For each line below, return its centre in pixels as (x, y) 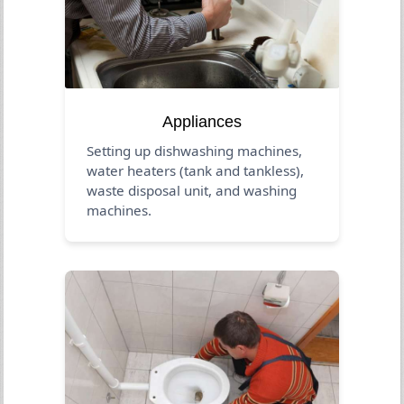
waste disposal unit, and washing (192, 190)
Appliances (202, 121)
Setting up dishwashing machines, (195, 150)
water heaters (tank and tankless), (196, 170)
